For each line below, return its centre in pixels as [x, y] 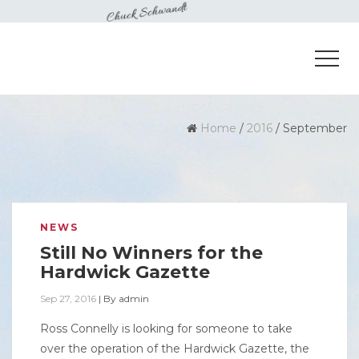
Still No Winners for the [151, 253]
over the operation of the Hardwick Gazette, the [175, 349]
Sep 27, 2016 [68, 298]
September [315, 128]
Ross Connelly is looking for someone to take [166, 329]
